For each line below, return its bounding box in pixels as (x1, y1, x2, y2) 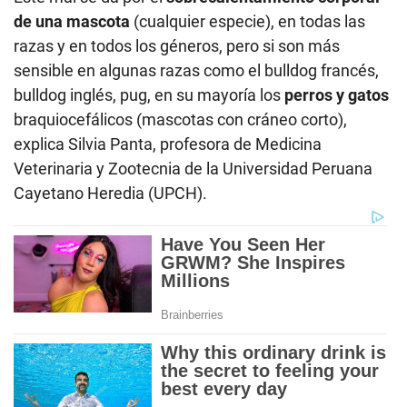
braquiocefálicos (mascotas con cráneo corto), (14, 109, 347, 129)
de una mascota (14, 11, 130, 31)
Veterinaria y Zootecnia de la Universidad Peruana (14, 158, 372, 178)
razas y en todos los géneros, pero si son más (14, 35, 340, 55)
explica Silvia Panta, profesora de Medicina (14, 134, 322, 154)
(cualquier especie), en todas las (130, 11, 365, 31)
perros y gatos (284, 84, 389, 104)
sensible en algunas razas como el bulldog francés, (14, 60, 379, 80)
